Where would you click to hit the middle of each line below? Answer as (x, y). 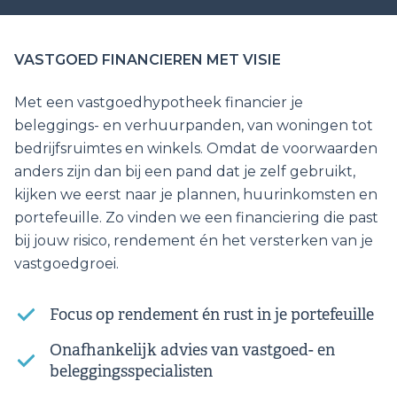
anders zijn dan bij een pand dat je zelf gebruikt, (185, 172)
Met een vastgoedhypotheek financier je (159, 103)
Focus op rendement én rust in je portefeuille (212, 315)
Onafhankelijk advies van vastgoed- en (192, 350)
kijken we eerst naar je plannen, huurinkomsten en (196, 195)
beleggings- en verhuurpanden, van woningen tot (194, 126)
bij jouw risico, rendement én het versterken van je (194, 241)
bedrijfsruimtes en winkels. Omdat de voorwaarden (196, 149)
